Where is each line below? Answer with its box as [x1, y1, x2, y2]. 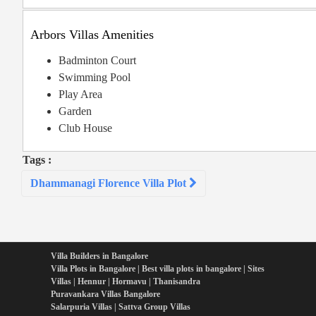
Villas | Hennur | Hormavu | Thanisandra [51, 276, 200, 287]
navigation [20, 185, 81, 201]
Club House [59, 122, 112, 135]
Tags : [23, 154, 51, 166]
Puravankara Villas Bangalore [51, 289, 160, 300]
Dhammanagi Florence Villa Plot [30, 177, 189, 190]
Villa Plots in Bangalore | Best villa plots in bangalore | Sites [51, 264, 265, 274]
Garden [59, 105, 92, 118]
